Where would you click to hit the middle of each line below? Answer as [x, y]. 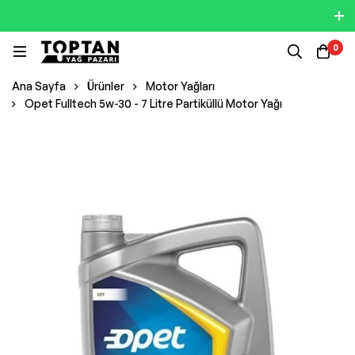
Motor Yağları [180, 86]
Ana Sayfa [39, 86]
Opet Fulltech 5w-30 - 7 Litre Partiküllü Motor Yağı [153, 103]
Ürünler [106, 86]
